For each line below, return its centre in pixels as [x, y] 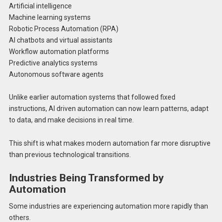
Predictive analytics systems [53, 63]
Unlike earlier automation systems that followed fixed [92, 97]
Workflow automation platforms [59, 51]
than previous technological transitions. [70, 155]
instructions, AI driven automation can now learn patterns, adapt [109, 109]
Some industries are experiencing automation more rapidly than [108, 206]
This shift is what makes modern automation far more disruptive [110, 143]
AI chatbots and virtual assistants [60, 40]
